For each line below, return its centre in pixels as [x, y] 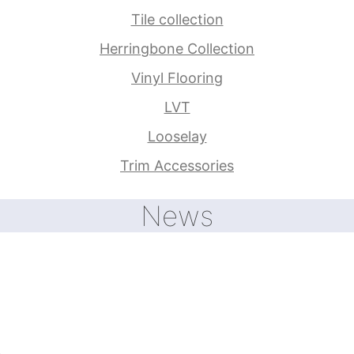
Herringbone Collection [177, 48]
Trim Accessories [177, 165]
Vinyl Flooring [177, 77]
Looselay [177, 136]
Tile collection [177, 19]
